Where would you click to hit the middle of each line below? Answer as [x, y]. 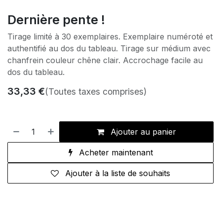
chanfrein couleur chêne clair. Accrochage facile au [105, 60]
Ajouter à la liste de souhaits [118, 173]
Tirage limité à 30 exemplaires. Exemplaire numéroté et [110, 37]
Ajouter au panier [142, 132]
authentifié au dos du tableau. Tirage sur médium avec [109, 49]
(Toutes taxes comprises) [96, 92]
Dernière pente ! [56, 20]
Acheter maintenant [114, 153]
